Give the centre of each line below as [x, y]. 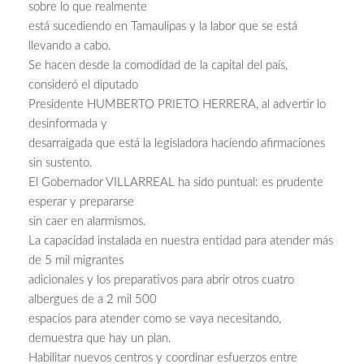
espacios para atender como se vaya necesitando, [155, 319]
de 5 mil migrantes [76, 261]
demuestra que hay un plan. [100, 339]
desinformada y [68, 124]
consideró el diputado [83, 85]
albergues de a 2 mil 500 [93, 300]
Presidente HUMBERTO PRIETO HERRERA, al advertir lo [177, 105]
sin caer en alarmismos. [87, 222]
